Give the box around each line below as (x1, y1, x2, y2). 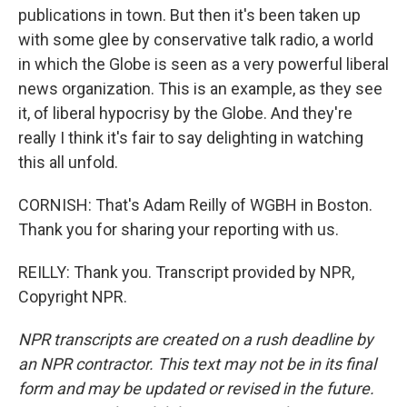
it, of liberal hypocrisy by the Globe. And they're (18, 104, 352, 123)
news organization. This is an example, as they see (18, 79, 382, 98)
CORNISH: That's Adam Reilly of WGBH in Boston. (18, 195, 372, 214)
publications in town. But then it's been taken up (18, 5, 361, 25)
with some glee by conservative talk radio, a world (18, 30, 373, 49)
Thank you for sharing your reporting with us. (18, 220, 339, 239)
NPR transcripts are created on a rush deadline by (18, 330, 373, 349)
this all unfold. (18, 153, 118, 172)
